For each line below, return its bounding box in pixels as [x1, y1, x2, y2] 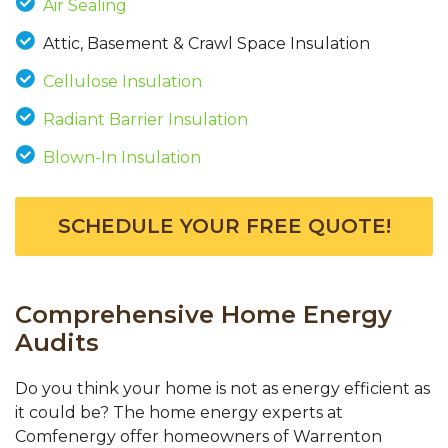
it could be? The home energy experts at [15, 403, 343, 423]
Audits [15, 328, 99, 358]
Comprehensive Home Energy [15, 300, 392, 330]
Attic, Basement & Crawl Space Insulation [42, 34, 370, 54]
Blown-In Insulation [42, 148, 201, 168]
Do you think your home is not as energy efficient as [15, 379, 430, 399]
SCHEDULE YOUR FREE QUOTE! [57, 214, 391, 239]
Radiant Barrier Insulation [42, 110, 248, 130]
